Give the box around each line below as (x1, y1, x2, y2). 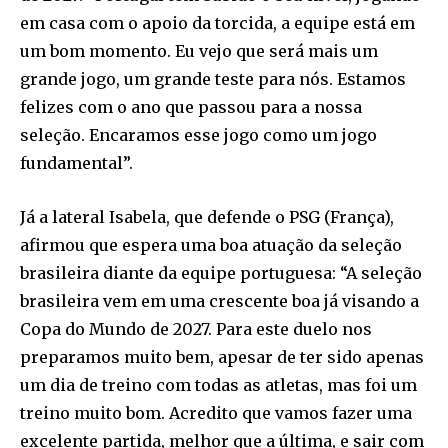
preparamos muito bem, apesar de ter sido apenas (20, 347, 424, 368)
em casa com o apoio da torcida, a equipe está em (20, 13, 415, 34)
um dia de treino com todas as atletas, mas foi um (20, 375, 417, 396)
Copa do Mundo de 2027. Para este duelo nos (20, 319, 372, 340)
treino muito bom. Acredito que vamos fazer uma (20, 403, 412, 424)
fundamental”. (20, 153, 133, 174)
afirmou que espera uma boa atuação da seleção (20, 235, 402, 256)
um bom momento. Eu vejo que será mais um (20, 41, 378, 62)
